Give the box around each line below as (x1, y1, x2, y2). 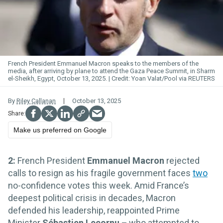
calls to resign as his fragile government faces (8, 168, 193, 179)
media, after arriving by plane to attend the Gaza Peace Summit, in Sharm (8, 67, 215, 75)
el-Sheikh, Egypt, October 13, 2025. (8, 75, 109, 83)
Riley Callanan (16, 97, 56, 105)
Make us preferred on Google (13, 126, 107, 134)
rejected (164, 155, 200, 166)
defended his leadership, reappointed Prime (8, 205, 180, 216)
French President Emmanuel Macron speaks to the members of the (8, 60, 199, 68)
